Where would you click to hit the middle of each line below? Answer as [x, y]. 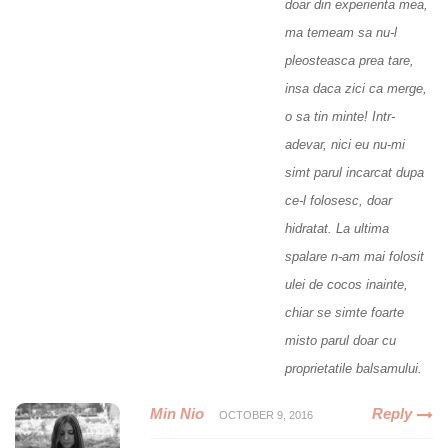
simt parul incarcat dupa [354, 173]
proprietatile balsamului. [353, 369]
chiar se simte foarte [344, 313]
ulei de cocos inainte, [346, 285]
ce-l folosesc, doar [338, 201]
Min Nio [177, 414]
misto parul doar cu [340, 341]
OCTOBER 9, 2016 [266, 415]
